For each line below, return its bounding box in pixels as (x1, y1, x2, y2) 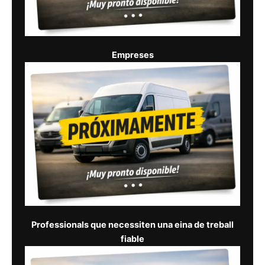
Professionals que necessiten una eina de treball (31, 219, 234, 230)
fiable (121, 233, 144, 244)
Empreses (111, 49, 154, 60)
